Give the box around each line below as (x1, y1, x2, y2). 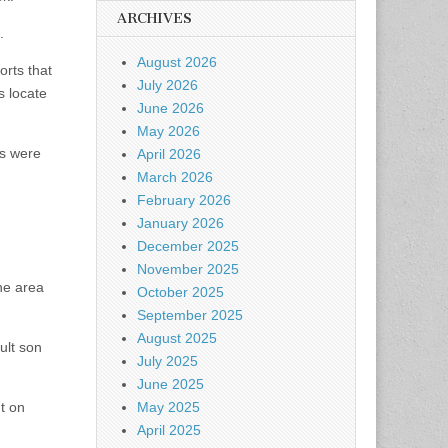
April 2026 (137, 146, 201, 162)
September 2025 (137, 307, 243, 323)
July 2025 (137, 353, 198, 369)
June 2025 (137, 376, 204, 392)
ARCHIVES (117, 10, 192, 27)
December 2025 (137, 238, 239, 254)
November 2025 (137, 261, 239, 277)
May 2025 (137, 399, 200, 415)
